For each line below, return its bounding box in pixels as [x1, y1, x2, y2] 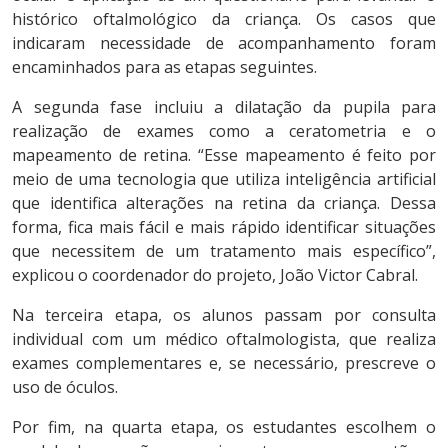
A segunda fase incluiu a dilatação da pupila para [12, 96, 436, 119]
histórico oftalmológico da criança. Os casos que [12, 8, 436, 31]
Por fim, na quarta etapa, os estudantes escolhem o [12, 416, 436, 439]
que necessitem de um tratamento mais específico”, [12, 240, 436, 263]
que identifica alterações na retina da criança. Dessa [12, 192, 436, 215]
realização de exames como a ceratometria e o [12, 120, 436, 143]
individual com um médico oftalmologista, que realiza [12, 328, 436, 351]
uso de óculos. [12, 376, 118, 399]
